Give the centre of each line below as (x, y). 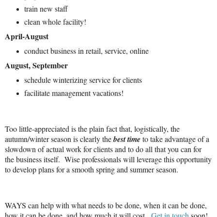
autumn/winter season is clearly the (59, 139)
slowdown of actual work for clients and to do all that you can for (103, 149)
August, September (36, 65)
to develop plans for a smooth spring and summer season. (92, 170)
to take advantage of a (175, 139)
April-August (27, 36)
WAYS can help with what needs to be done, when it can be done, (106, 205)
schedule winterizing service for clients (83, 79)
